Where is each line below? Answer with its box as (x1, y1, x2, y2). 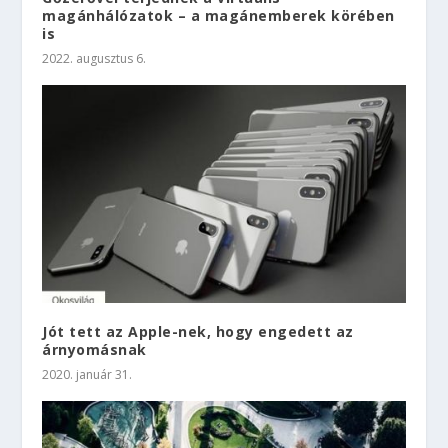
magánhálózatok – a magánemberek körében (42, 6, 395, 25)
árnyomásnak (42, 339, 147, 359)
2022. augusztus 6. (42, 50, 147, 67)
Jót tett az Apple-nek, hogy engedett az (42, 321, 354, 341)
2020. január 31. (42, 365, 133, 383)
